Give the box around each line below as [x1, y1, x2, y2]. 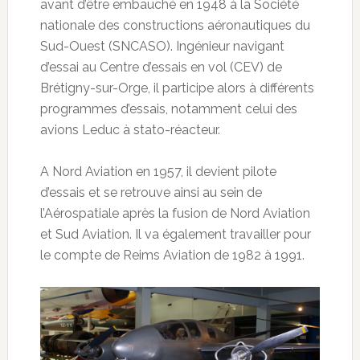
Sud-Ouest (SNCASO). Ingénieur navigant [39, 39, 284, 55]
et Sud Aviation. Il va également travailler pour [39, 227, 311, 243]
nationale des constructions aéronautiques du [39, 18, 310, 34]
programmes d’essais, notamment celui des [39, 101, 297, 117]
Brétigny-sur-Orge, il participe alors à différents [39, 80, 314, 96]
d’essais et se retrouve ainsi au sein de [39, 185, 262, 201]
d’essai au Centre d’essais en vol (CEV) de [39, 59, 282, 76]
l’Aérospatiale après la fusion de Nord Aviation [39, 206, 310, 222]
